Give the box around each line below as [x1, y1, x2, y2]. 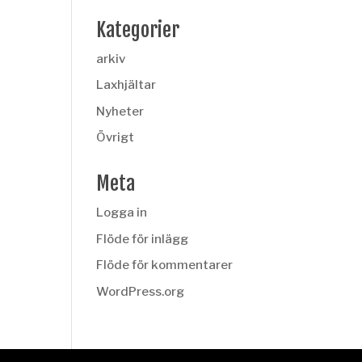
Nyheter [96, 103, 145, 119]
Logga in [96, 205, 148, 220]
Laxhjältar [96, 78, 157, 92]
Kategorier [96, 17, 180, 42]
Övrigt [96, 130, 135, 145]
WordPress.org [96, 284, 185, 299]
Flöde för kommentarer [96, 258, 234, 272]
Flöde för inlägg [96, 231, 189, 246]
